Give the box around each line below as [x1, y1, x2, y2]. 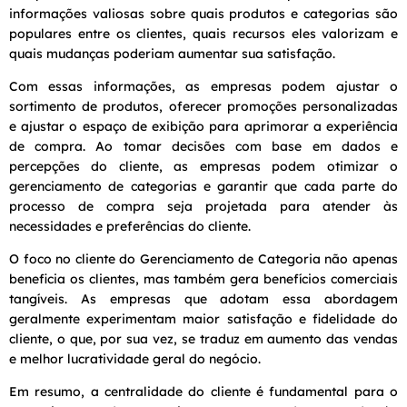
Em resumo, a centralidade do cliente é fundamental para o [9, 382, 398, 400]
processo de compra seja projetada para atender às [9, 197, 398, 214]
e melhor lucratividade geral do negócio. [9, 350, 261, 367]
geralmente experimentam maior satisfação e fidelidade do [9, 310, 398, 327]
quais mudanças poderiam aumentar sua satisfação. [9, 45, 335, 62]
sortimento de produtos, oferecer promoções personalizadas [9, 97, 398, 114]
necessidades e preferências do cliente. [9, 217, 251, 234]
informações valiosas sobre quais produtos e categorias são [9, 5, 398, 22]
